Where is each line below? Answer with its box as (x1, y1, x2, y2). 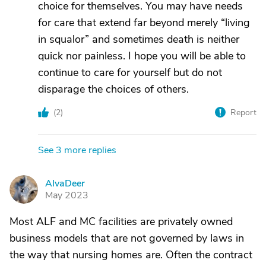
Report (230, 107, 256, 118)
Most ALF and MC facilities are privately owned (9, 214, 233, 229)
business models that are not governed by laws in (9, 231, 244, 245)
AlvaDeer (45, 177, 85, 190)
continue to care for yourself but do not (38, 65, 222, 80)
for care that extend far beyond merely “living (38, 15, 250, 30)
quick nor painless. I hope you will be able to (38, 49, 246, 63)
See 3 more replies (38, 144, 116, 157)
